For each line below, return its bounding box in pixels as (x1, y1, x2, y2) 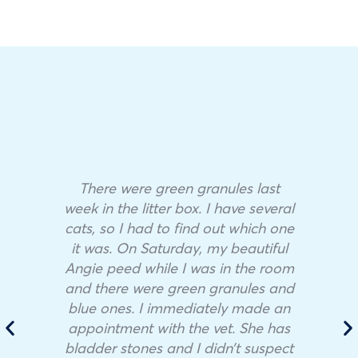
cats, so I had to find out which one (64, 217, 294, 237)
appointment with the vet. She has (68, 317, 290, 337)
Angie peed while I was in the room (64, 257, 294, 277)
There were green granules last (78, 177, 280, 197)
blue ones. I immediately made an (68, 297, 290, 317)
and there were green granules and (64, 277, 294, 297)
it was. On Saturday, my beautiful (70, 237, 288, 257)
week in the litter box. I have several (64, 197, 294, 217)
